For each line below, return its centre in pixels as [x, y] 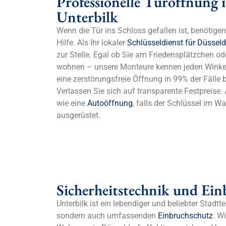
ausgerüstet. [78, 115]
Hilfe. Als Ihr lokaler [92, 42]
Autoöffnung [110, 103]
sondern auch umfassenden [107, 216]
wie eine [72, 103]
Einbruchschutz [185, 216]
